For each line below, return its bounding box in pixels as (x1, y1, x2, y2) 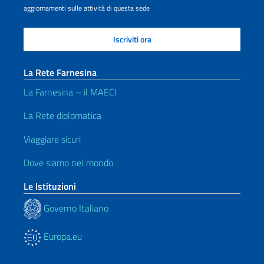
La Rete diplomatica (24, 108, 101, 123)
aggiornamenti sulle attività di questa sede (24, 2, 150, 14)
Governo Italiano (41, 200, 108, 215)
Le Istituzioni (24, 179, 76, 193)
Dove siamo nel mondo (24, 156, 113, 170)
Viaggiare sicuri (24, 132, 81, 146)
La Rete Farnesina (24, 65, 97, 80)
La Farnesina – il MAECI (24, 85, 117, 99)
